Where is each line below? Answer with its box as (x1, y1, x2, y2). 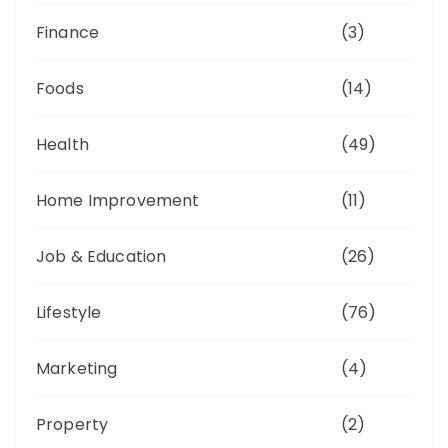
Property (36, 412, 109, 436)
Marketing (36, 356, 118, 380)
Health (36, 132, 89, 156)
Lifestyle (36, 300, 102, 324)
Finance (36, 20, 100, 44)
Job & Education (36, 244, 167, 268)
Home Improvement (36, 188, 200, 212)
